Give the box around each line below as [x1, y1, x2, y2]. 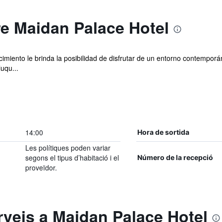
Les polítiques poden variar [25, 143, 111, 153]
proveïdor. [25, 163, 57, 172]
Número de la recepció [137, 153, 213, 162]
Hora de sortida [137, 128, 189, 136]
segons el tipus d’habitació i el [25, 153, 119, 163]
